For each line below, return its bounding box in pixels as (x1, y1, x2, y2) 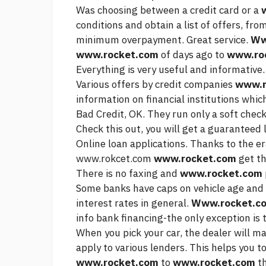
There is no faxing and (76, 167, 180, 180)
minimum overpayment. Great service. (76, 33, 251, 47)
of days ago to (159, 48, 227, 62)
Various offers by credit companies (76, 78, 235, 91)
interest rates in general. (76, 197, 191, 210)
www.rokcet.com (76, 152, 154, 166)
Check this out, (76, 122, 143, 136)
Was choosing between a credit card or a (76, 4, 261, 17)
